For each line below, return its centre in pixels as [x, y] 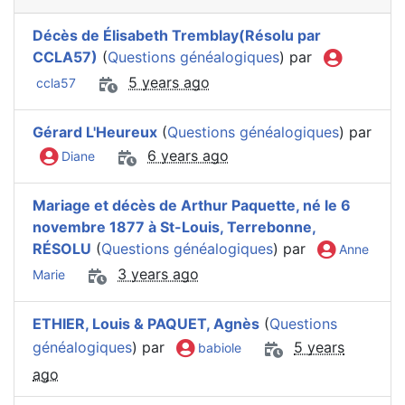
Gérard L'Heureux [95, 132]
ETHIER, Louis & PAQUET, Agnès [146, 323]
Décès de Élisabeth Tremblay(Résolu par [177, 36]
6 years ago [188, 156]
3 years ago [158, 273]
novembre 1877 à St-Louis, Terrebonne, [174, 226]
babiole [218, 347]
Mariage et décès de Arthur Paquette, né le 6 [192, 205]
